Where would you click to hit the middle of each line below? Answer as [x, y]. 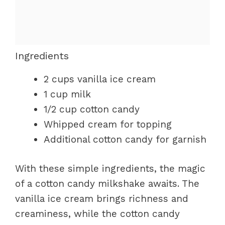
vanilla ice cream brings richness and [102, 199]
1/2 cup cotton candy [92, 109]
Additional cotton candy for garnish [125, 139]
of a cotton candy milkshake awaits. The [107, 184]
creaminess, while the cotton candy [97, 214]
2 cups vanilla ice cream [100, 79]
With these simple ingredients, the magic [110, 168]
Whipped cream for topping [108, 124]
